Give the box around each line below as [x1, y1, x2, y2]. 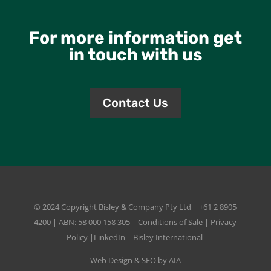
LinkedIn [93, 231, 125, 243]
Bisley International [132, 231, 203, 243]
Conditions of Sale [138, 216, 203, 227]
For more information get [28, 27, 242, 48]
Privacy [211, 216, 237, 227]
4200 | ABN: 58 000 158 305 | [34, 216, 139, 227]
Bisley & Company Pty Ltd [99, 201, 192, 212]
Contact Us [102, 95, 168, 110]
